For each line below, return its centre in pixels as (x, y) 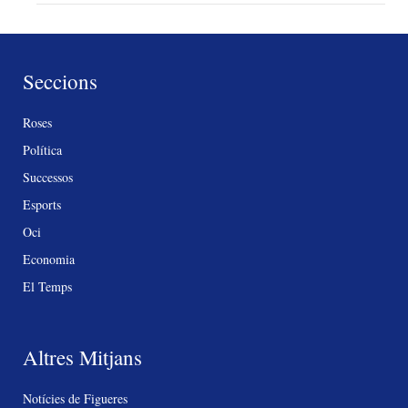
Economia (49, 259)
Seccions (60, 81)
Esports (42, 204)
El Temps (47, 286)
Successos (48, 177)
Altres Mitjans (82, 357)
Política (42, 149)
